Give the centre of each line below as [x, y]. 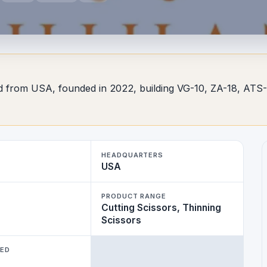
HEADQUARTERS [133, 155]
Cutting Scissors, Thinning [162, 208]
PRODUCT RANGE [134, 196]
